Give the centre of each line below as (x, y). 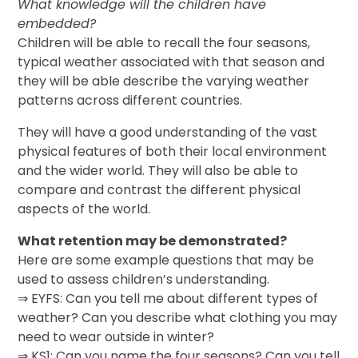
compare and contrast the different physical (159, 190)
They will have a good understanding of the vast (168, 133)
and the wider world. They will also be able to (158, 171)
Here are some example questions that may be (166, 261)
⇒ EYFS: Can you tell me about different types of (168, 299)
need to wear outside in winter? (116, 337)
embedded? (57, 24)
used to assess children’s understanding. (144, 280)
